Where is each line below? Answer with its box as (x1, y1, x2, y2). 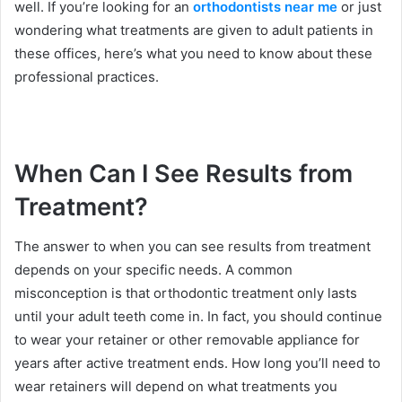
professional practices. (14, 67, 159, 85)
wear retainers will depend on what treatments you (14, 378, 337, 395)
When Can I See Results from (14, 158, 353, 188)
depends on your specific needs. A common (14, 261, 293, 278)
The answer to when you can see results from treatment (14, 238, 371, 255)
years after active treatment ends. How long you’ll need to (14, 354, 380, 371)
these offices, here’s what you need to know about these (14, 44, 372, 62)
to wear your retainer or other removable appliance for (14, 331, 360, 348)
